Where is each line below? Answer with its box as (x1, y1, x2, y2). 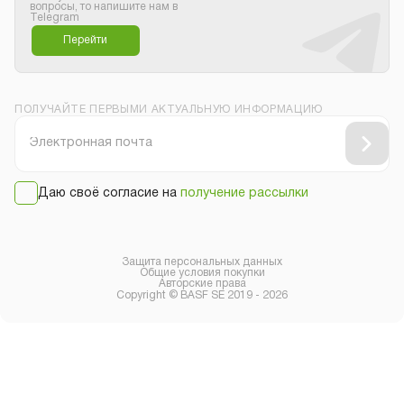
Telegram (30, 13, 79, 23)
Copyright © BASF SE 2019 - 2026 (116, 290, 288, 301)
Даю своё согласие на (38, 188, 180, 200)
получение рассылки (180, 188, 308, 200)
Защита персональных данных (122, 257, 282, 268)
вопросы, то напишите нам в (30, 2, 178, 12)
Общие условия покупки (139, 268, 265, 279)
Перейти (63, 34, 108, 45)
